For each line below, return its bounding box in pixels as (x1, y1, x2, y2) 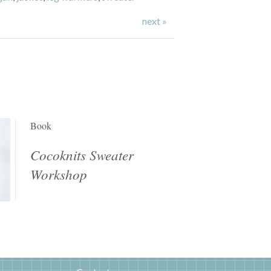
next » (142, 15, 167, 27)
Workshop (30, 164, 87, 183)
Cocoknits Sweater (30, 145, 134, 164)
